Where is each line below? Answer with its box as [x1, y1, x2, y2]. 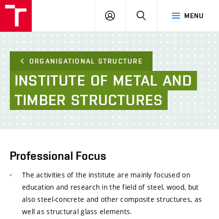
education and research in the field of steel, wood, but [22, 182, 199, 192]
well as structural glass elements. [22, 207, 132, 216]
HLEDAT [146, 11, 172, 19]
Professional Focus [10, 149, 106, 162]
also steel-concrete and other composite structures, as [22, 195, 202, 204]
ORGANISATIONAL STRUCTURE [29, 57, 143, 65]
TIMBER [15, 91, 66, 109]
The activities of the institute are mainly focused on [22, 170, 190, 179]
